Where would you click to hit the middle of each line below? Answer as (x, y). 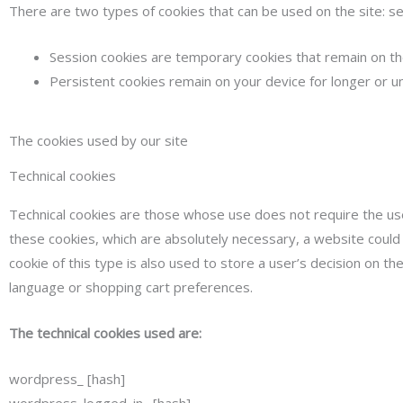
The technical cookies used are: (105, 332)
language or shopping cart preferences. (131, 287)
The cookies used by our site (99, 140)
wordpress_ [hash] (67, 378)
